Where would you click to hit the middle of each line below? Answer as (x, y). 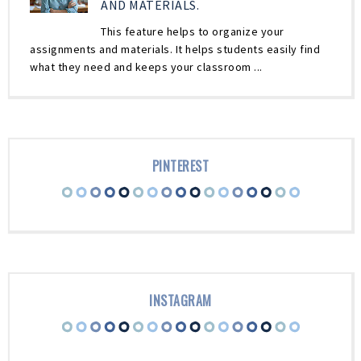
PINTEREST (180, 166)
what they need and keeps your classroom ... (146, 66)
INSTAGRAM (180, 300)
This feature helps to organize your (193, 31)
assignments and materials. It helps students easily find (175, 49)
